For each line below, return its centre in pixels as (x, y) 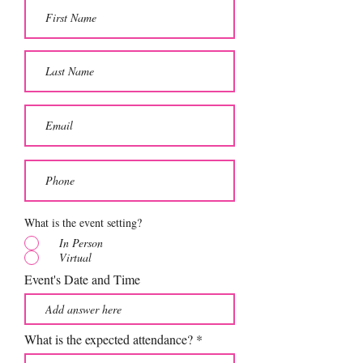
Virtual (75, 257)
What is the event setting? (83, 222)
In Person (81, 242)
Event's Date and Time (82, 279)
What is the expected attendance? (109, 339)
